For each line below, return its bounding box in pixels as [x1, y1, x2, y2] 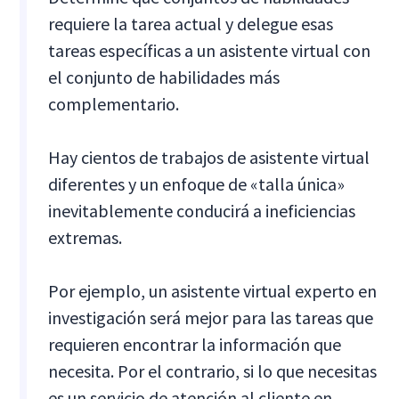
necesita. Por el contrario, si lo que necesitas [48, 359, 378, 382]
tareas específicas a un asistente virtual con [48, 38, 371, 61]
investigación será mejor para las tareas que [48, 305, 374, 329]
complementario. [48, 92, 180, 115]
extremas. [48, 225, 123, 248]
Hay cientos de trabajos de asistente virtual [48, 145, 370, 168]
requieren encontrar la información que [48, 332, 342, 355]
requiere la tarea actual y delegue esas [48, 12, 334, 35]
